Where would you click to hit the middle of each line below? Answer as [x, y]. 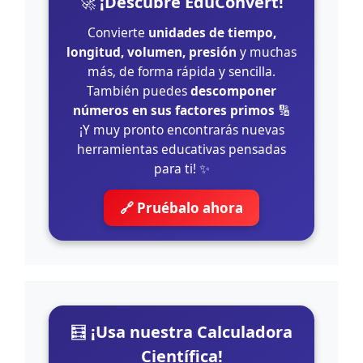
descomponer [233, 90]
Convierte [117, 32]
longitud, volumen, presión [152, 51]
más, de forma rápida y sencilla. [181, 71]
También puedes [139, 90]
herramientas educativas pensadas [181, 149]
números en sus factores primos [173, 110]
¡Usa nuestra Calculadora [192, 331]
